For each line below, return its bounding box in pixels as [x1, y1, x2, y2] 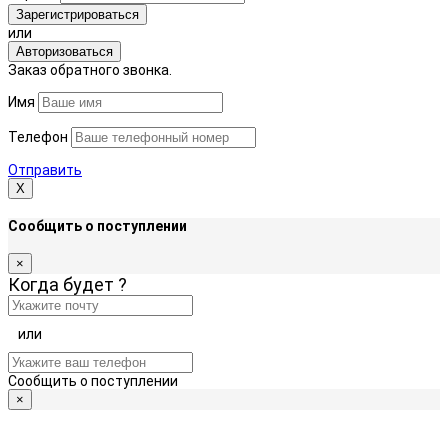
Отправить [8, 162, 82, 179]
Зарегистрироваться [16, 7, 139, 23]
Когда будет [8, 273, 118, 295]
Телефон [8, 129, 68, 146]
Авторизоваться [16, 44, 113, 60]
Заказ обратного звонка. [8, 62, 172, 79]
